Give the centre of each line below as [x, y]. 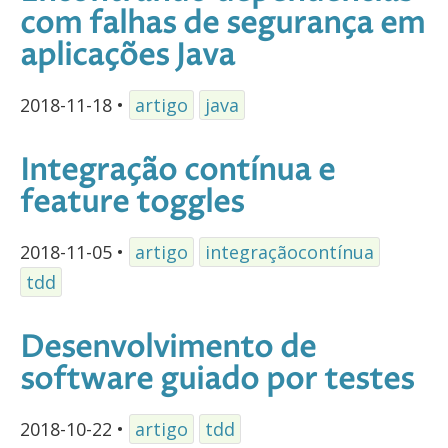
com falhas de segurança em [222, 25]
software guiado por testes [217, 380]
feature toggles [132, 204]
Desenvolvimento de [168, 348]
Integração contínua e [177, 172]
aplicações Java [127, 57]
